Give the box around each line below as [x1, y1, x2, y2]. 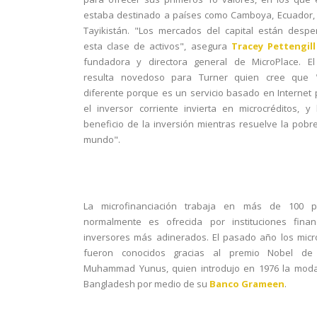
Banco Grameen [209, 277, 284, 290]
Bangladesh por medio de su [83, 277, 209, 290]
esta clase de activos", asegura [83, 40, 231, 52]
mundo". [83, 133, 120, 146]
